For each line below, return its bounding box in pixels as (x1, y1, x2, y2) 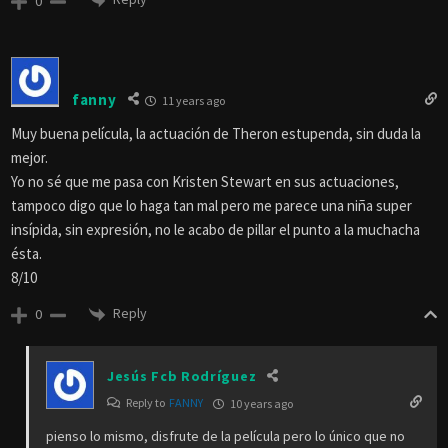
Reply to (124, 394, 169, 410)
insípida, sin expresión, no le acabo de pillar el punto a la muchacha (11, 220, 420, 240)
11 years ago (159, 93, 225, 109)
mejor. (11, 148, 48, 168)
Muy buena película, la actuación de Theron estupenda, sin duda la (11, 124, 421, 144)
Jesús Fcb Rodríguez (107, 366, 257, 385)
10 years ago (228, 395, 293, 411)
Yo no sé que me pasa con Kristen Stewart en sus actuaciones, (11, 172, 399, 192)
